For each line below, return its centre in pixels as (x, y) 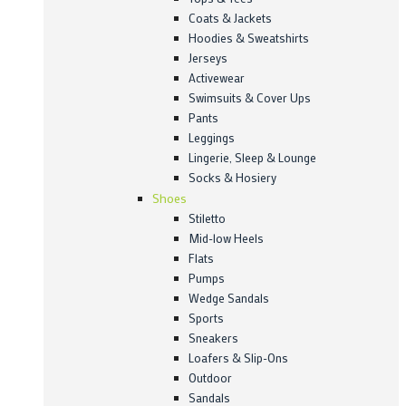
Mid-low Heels (226, 238)
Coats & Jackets (230, 18)
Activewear (217, 78)
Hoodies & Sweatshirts (249, 38)
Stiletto (207, 218)
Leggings (212, 138)
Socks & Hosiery (232, 178)
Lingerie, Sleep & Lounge (252, 158)
